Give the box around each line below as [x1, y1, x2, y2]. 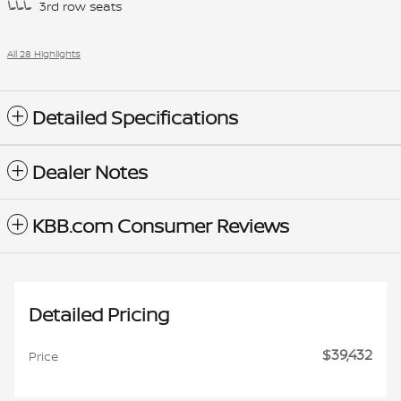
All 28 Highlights [7, 47, 81, 60]
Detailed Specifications [32, 104, 238, 131]
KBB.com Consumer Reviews [32, 212, 289, 239]
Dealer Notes [32, 158, 148, 185]
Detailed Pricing [29, 301, 169, 328]
